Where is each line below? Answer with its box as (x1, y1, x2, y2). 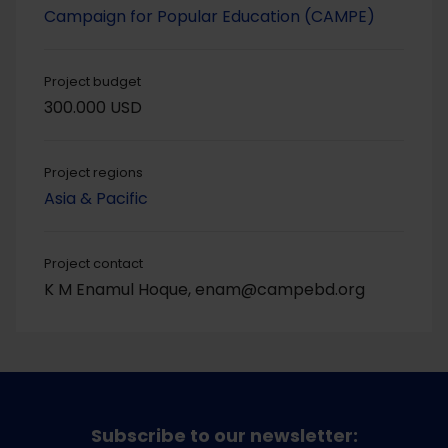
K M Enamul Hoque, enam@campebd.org (44, 278, 365, 302)
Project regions (44, 163, 143, 183)
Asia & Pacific (44, 187, 148, 211)
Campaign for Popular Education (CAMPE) (44, 5, 375, 29)
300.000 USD (44, 96, 142, 120)
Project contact (44, 254, 143, 274)
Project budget (44, 72, 141, 92)
